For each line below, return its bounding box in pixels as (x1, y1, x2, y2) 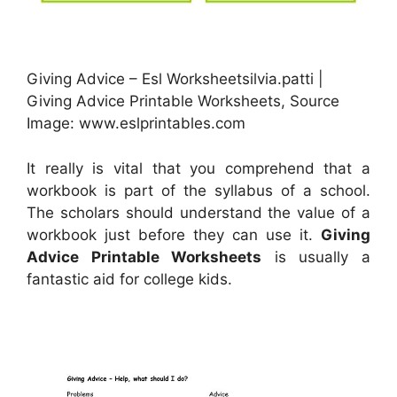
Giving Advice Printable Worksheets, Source (27, 92, 339, 111)
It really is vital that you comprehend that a (27, 159, 370, 177)
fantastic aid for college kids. (27, 269, 232, 288)
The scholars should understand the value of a (27, 203, 370, 222)
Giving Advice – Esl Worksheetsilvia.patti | (27, 70, 323, 89)
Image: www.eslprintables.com (27, 114, 245, 133)
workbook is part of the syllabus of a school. (27, 181, 370, 199)
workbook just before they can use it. (27, 225, 321, 244)
